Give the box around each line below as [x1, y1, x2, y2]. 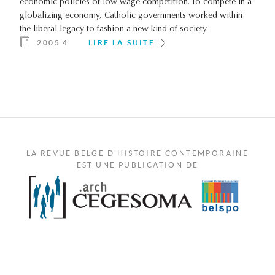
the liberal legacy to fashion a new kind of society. [20, 25, 208, 34]
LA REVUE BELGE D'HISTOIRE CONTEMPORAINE [26, 149, 249, 158]
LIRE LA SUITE [88, 39, 155, 47]
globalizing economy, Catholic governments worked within [20, 12, 242, 21]
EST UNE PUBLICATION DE [76, 161, 199, 169]
